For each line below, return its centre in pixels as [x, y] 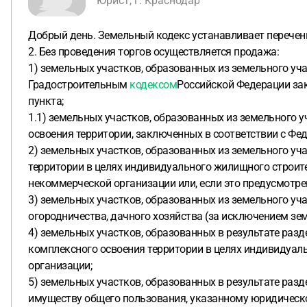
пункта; [46, 101]
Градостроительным [79, 85]
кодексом [153, 85]
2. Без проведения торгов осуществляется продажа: [153, 52]
